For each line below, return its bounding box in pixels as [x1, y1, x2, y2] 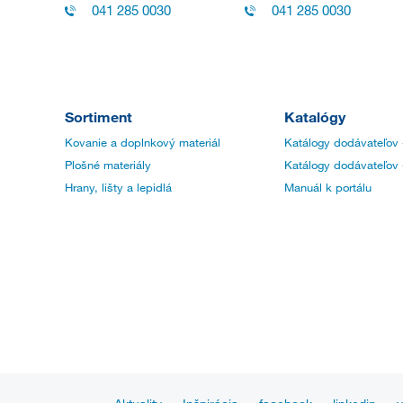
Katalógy [284, 108, 345, 126]
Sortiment [65, 108, 132, 126]
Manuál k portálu [284, 180, 372, 195]
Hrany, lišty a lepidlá [65, 180, 172, 195]
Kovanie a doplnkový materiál [65, 135, 220, 150]
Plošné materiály [65, 157, 151, 173]
